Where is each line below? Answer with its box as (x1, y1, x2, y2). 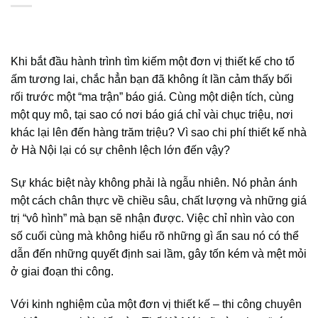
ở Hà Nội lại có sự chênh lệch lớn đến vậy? (11, 144, 230, 156)
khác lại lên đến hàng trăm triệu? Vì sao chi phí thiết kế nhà (11, 126, 307, 138)
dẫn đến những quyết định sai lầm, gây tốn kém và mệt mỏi (11, 247, 307, 260)
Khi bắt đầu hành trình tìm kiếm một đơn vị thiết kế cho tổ (11, 55, 295, 67)
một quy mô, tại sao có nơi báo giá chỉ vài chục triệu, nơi (11, 109, 293, 121)
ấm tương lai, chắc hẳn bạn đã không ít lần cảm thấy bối (11, 73, 292, 85)
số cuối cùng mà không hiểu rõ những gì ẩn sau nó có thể (11, 229, 299, 242)
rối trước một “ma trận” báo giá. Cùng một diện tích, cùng (11, 91, 294, 103)
